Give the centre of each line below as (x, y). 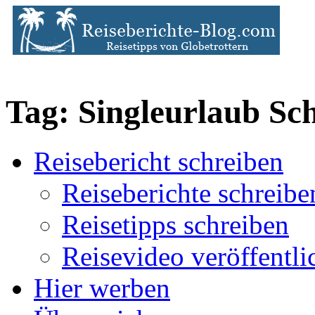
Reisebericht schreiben (159, 162)
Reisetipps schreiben (175, 225)
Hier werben (102, 288)
